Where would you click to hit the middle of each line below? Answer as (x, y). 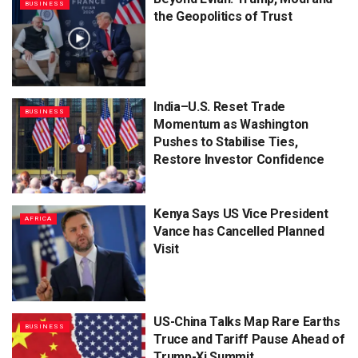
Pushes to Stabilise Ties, (226, 141)
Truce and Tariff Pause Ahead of (249, 339)
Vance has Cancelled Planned (239, 232)
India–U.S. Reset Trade (220, 106)
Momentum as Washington (231, 124)
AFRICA (38, 219)
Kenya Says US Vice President (241, 214)
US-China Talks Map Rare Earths (247, 321)
